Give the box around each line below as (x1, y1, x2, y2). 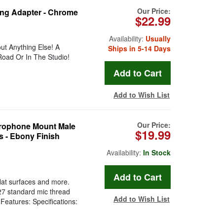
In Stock (143, 147, 171, 158)
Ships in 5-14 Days (108, 43, 171, 54)
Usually (146, 34, 171, 44)
